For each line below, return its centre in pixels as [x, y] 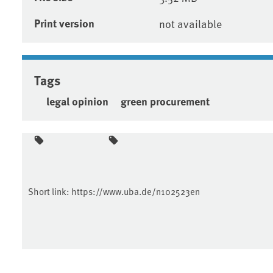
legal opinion [77, 101]
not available [190, 23]
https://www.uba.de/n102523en [136, 191]
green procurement [165, 101]
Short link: [50, 191]
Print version [64, 23]
